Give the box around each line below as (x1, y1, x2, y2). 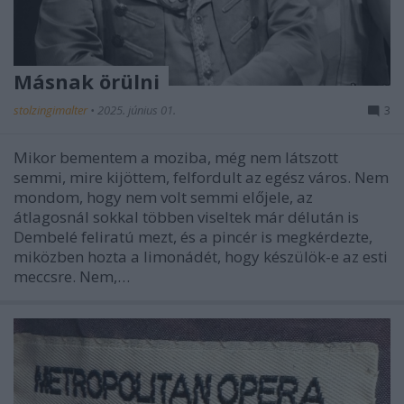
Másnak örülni (14, 68, 160, 95)
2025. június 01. (97, 102, 176, 118)
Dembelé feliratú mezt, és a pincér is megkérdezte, (14, 226, 372, 247)
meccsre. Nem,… (14, 266, 130, 287)
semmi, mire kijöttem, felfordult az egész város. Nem (14, 167, 389, 188)
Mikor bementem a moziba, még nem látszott (14, 147, 338, 168)
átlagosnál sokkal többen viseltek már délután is (14, 207, 359, 227)
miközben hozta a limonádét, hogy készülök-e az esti (14, 246, 388, 267)
